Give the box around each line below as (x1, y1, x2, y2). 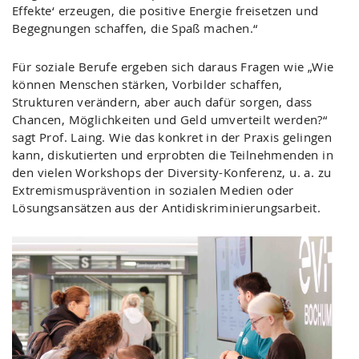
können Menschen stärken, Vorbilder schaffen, (12, 75, 283, 92)
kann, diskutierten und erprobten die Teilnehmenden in (12, 146, 333, 163)
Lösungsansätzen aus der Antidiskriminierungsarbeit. (12, 199, 321, 216)
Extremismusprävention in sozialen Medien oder (12, 181, 294, 198)
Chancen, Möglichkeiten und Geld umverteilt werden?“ (12, 111, 328, 127)
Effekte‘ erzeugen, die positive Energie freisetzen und (12, 2, 319, 19)
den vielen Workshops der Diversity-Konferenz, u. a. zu (12, 163, 332, 180)
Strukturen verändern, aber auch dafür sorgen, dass (12, 93, 313, 110)
